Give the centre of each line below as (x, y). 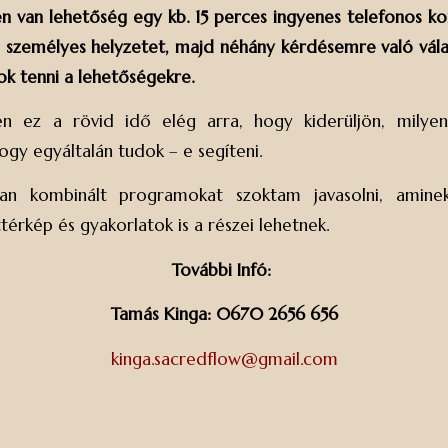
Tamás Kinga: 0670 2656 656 (224, 314)
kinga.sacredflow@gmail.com (224, 358)
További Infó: (224, 269)
